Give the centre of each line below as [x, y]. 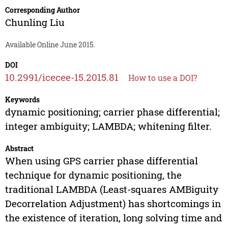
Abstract [19, 149]
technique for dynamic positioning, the [93, 175]
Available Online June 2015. [50, 45]
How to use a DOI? [162, 78]
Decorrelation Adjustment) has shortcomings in [113, 204]
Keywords [22, 100]
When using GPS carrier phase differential [101, 161]
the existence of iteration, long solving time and [113, 218]
